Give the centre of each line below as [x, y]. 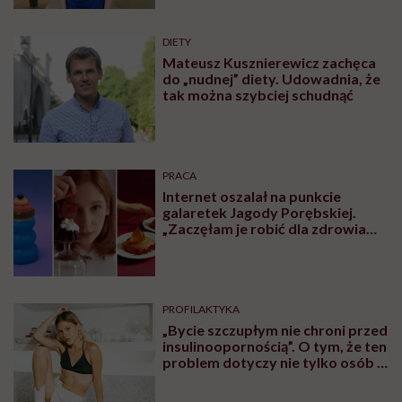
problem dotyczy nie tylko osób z [274, 362]
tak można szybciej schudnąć [258, 95]
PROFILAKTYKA [201, 309]
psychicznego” [210, 244]
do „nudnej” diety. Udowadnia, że [272, 79]
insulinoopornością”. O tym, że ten [275, 345]
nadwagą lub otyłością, [238, 378]
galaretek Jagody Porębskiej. [260, 212]
